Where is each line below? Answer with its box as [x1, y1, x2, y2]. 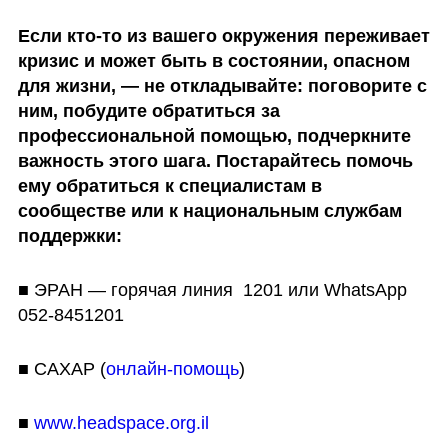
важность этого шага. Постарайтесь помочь [17, 151, 413, 172]
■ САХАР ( [17, 359, 106, 380]
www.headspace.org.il [33, 412, 209, 433]
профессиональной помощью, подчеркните [17, 126, 411, 147]
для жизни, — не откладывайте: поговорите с [17, 76, 427, 97]
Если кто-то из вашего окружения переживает [17, 26, 430, 47]
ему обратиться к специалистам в [17, 176, 322, 197]
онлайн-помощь [105, 359, 239, 380]
